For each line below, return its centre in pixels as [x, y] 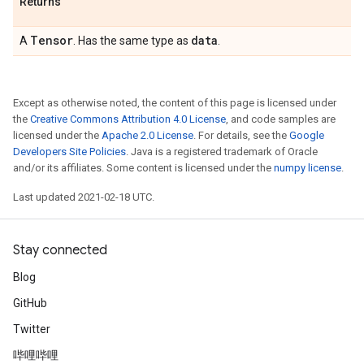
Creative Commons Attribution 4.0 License [128, 119]
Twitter [32, 329]
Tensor [52, 40]
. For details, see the [241, 135]
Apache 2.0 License [147, 135]
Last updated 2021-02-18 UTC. [84, 197]
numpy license [308, 168]
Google [307, 135]
